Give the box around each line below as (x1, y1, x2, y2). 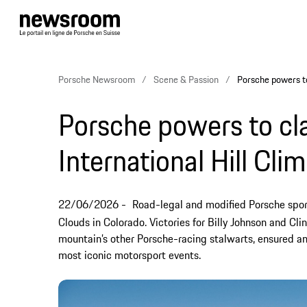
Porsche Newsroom (58, 72, 135, 87)
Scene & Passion (153, 72, 219, 87)
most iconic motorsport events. (58, 247, 201, 263)
